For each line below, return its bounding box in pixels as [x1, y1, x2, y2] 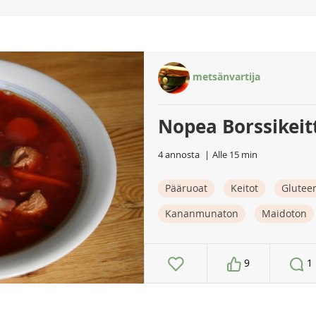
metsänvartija [190, 70, 260, 84]
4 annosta [158, 148, 200, 161]
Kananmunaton [165, 207, 238, 220]
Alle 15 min [212, 148, 257, 161]
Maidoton [262, 207, 307, 220]
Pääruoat [165, 181, 207, 195]
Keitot [231, 181, 258, 195]
